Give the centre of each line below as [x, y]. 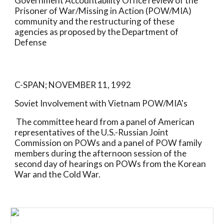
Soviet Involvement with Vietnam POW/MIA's [101, 103]
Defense [31, 42]
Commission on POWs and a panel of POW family [108, 143]
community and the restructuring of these [95, 21]
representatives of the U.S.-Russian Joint [92, 132]
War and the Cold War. [58, 174]
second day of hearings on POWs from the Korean [110, 164]
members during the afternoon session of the [101, 153]
